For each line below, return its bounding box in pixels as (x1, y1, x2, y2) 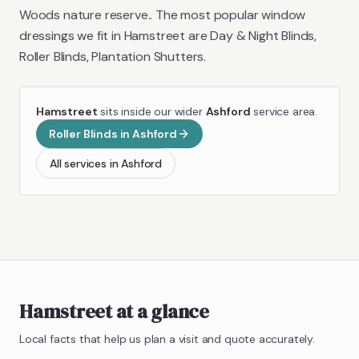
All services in (50, 155, 122, 171)
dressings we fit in (19, 26, 124, 44)
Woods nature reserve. (19, 6, 151, 23)
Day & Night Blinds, (210, 26, 317, 44)
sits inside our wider (97, 103, 206, 119)
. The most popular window (150, 6, 306, 23)
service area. (250, 103, 318, 119)
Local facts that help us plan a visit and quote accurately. (19, 331, 315, 346)
